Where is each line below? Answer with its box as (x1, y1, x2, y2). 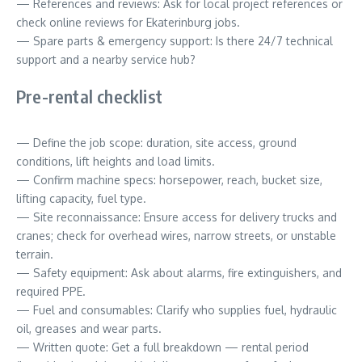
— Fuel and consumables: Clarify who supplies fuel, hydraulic (16, 303, 337, 318)
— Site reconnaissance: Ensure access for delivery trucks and (16, 210, 337, 225)
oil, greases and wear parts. (16, 322, 162, 336)
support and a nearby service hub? (16, 53, 196, 67)
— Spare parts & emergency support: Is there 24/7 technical (16, 34, 333, 48)
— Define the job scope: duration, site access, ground (16, 136, 297, 150)
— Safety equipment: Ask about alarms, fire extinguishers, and (16, 266, 342, 280)
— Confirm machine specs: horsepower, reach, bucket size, (16, 173, 322, 187)
